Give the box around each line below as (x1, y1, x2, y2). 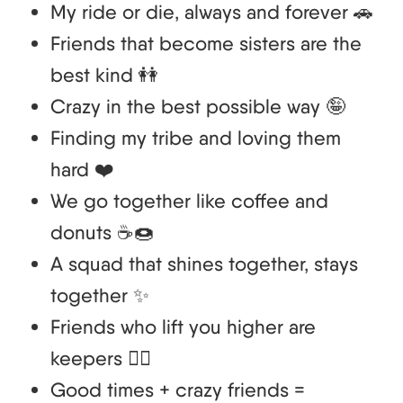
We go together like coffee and (50, 189, 328, 213)
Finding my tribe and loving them (50, 126, 341, 150)
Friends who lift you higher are (50, 315, 316, 339)
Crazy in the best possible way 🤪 (50, 94, 345, 119)
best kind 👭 (50, 63, 158, 87)
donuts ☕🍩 (50, 220, 154, 245)
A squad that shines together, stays (50, 252, 358, 276)
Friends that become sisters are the (50, 31, 362, 56)
